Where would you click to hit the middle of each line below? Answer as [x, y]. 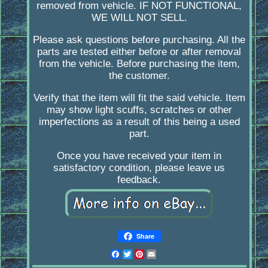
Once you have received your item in [139, 156]
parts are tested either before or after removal [139, 52]
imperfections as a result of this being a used [139, 122]
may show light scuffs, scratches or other [139, 110]
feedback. [139, 180]
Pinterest [165, 254]
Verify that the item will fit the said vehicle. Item [139, 98]
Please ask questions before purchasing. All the [139, 40]
